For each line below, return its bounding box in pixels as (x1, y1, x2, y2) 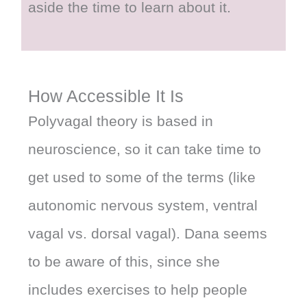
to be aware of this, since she (28, 253, 221, 269)
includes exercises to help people (28, 281, 248, 297)
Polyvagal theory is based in (28, 112, 214, 129)
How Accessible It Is (28, 86, 184, 106)
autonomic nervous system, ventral (28, 197, 258, 213)
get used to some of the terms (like (28, 169, 256, 185)
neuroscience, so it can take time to (28, 140, 262, 157)
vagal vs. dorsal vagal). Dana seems (28, 225, 268, 241)
